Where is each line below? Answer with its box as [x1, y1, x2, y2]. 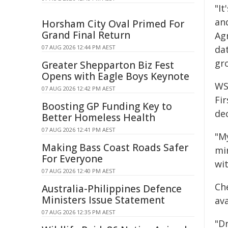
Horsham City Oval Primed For [42, 17, 184, 31]
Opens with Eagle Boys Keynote [42, 70, 189, 83]
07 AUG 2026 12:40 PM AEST [42, 167, 116, 175]
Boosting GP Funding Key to [42, 100, 172, 113]
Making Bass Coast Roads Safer [42, 141, 188, 154]
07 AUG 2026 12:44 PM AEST [42, 43, 116, 51]
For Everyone [42, 152, 103, 165]
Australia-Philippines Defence [42, 182, 182, 195]
